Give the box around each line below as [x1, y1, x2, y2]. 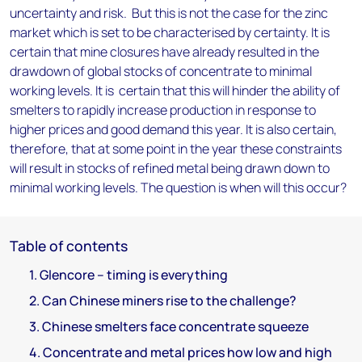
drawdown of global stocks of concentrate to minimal [10, 62, 312, 80]
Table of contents [10, 236, 128, 255]
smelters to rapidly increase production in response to [10, 101, 316, 119]
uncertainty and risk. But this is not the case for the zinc [10, 4, 328, 22]
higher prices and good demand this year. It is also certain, [10, 120, 337, 138]
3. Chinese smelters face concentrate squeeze [29, 318, 309, 335]
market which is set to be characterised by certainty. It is [10, 23, 330, 41]
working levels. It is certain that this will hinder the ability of [10, 82, 340, 99]
